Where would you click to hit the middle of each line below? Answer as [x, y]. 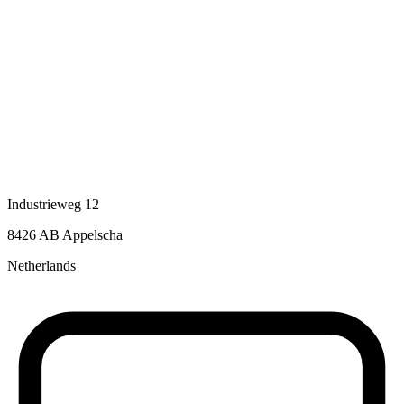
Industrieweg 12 [53, 205]
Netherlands [41, 266]
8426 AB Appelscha [65, 235]
